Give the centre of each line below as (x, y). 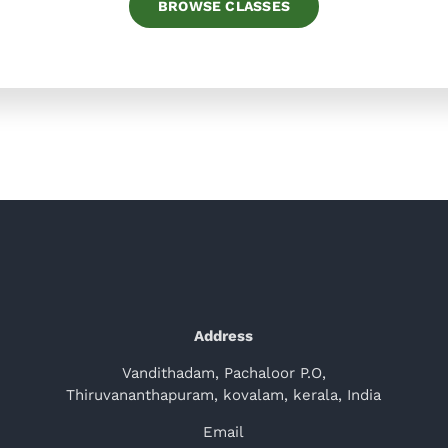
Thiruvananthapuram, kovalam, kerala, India (224, 395)
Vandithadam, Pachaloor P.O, (223, 373)
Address (224, 336)
